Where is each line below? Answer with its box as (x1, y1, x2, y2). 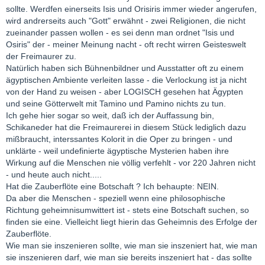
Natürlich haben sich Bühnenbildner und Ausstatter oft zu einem (6, 63, 244, 73)
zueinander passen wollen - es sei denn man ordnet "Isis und (6, 27, 234, 37)
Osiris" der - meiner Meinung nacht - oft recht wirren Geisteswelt (6, 39, 246, 49)
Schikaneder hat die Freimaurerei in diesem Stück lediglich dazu (6, 122, 246, 132)
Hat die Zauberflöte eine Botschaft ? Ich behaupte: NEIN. (6, 181, 219, 191)
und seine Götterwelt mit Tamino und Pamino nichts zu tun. (6, 98, 226, 108)
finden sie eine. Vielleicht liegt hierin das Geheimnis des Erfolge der (6, 216, 257, 227)
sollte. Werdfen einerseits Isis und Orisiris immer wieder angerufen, (6, 4, 257, 14)
